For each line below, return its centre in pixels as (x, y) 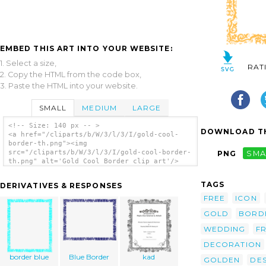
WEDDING (225, 229)
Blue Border (89, 257)
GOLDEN (222, 259)
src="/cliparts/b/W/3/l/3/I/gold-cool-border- (99, 153)
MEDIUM (99, 107)
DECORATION (232, 244)
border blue (29, 257)
